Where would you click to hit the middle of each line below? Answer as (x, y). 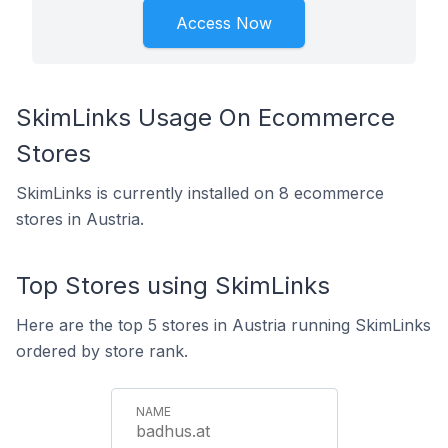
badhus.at (172, 431)
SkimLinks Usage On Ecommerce (205, 117)
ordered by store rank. (102, 351)
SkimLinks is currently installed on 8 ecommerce (200, 193)
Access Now (224, 23)
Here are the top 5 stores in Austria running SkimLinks (223, 325)
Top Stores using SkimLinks (173, 285)
